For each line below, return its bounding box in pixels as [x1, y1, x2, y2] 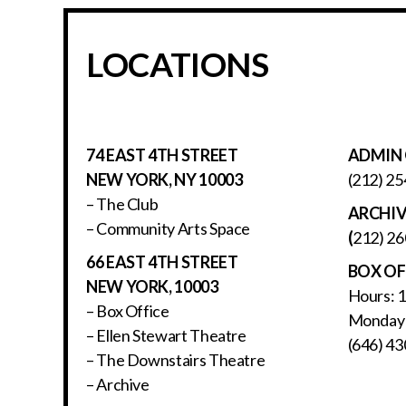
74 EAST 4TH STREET [86, 145, 238, 166]
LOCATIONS [86, 43, 269, 85]
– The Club [86, 194, 159, 215]
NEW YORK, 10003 [86, 276, 218, 297]
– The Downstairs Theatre [86, 350, 266, 371]
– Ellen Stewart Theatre [86, 325, 246, 346]
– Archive [86, 374, 150, 395]
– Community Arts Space [86, 218, 251, 239]
